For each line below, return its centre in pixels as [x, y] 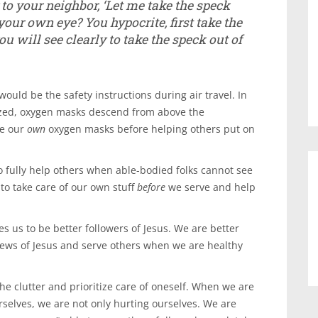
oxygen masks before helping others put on [150, 129]
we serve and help [210, 187]
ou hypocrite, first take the [167, 22]
